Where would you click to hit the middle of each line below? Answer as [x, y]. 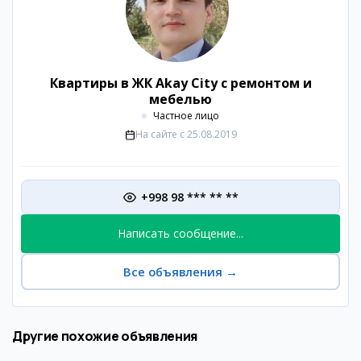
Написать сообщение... [180, 233]
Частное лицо [186, 116]
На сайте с [160, 134]
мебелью [180, 99]
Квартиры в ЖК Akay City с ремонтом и [180, 83]
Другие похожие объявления [105, 336]
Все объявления [173, 272]
